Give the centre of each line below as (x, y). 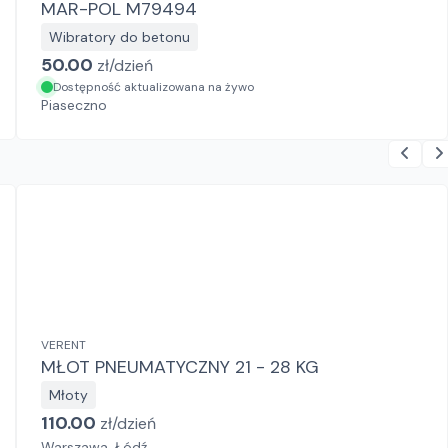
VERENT (63, 345)
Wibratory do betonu (119, 37)
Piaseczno (74, 105)
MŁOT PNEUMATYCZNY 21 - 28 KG (180, 367)
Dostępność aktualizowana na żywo (153, 87)
